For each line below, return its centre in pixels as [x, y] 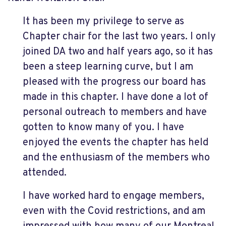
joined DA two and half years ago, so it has [118, 52]
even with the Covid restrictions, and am [114, 211]
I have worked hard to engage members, [114, 196]
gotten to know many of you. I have [103, 128]
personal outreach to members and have [115, 112]
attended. [45, 173]
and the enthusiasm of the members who [116, 158]
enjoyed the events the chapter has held [116, 143]
